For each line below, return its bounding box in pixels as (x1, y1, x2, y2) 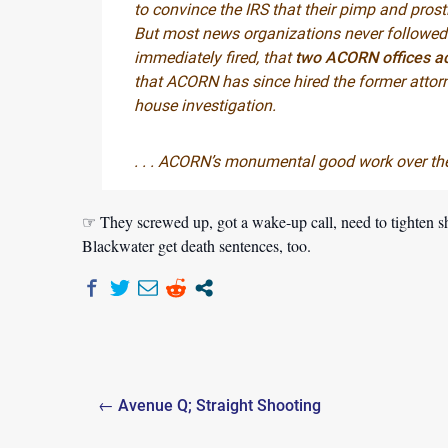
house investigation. (134, 96, 276, 115)
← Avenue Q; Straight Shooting (98, 396, 321, 415)
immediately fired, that (134, 48, 295, 67)
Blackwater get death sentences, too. (82, 235, 311, 256)
